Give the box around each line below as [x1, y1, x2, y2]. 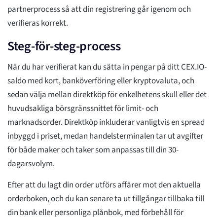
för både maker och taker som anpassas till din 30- [7, 144, 179, 156]
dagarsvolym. [7, 158, 55, 170]
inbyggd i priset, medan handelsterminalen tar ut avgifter [7, 130, 203, 143]
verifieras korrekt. [7, 17, 68, 30]
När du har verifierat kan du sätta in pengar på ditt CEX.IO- [7, 61, 207, 74]
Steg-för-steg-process [7, 37, 121, 56]
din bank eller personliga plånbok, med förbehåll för [7, 207, 184, 219]
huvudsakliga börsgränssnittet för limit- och [7, 103, 158, 115]
